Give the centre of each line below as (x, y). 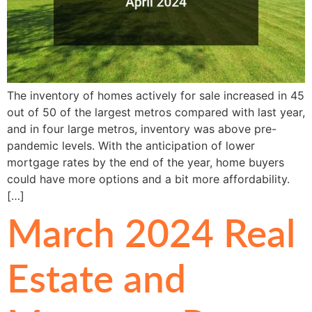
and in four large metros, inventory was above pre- (142, 128)
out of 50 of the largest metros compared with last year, (156, 112)
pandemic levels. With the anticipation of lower (131, 145)
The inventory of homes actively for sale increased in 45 (156, 95)
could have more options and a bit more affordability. (148, 179)
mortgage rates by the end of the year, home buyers (146, 162)
